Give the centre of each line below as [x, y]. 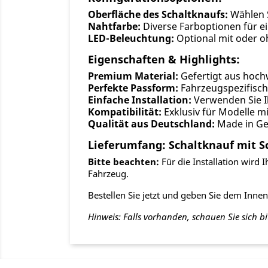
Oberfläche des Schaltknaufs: [158, 15]
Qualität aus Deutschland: [151, 124]
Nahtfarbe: [114, 27]
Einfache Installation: [140, 100]
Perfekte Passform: [133, 88]
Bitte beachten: [124, 162]
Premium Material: [133, 76]
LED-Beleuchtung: [131, 39]
